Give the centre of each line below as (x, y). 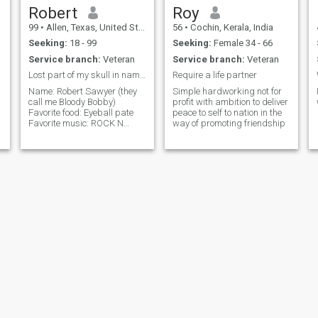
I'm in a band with (64, 144)
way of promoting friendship (229, 123)
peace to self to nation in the (227, 112)
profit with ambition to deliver (230, 102)
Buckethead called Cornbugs (86, 155)
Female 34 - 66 (242, 43)
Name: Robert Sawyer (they (82, 91)
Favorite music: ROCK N (76, 123)
